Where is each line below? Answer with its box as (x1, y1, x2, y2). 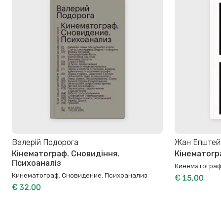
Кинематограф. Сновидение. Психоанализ (12, 171, 147, 179)
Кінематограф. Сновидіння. (12, 148, 119, 158)
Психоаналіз (12, 158, 61, 168)
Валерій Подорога (12, 138, 78, 147)
